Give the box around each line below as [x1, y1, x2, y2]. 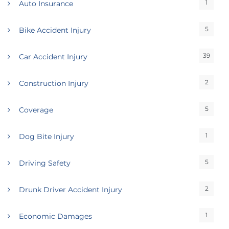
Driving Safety [19, 158, 71, 168]
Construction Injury [19, 79, 88, 88]
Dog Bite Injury [19, 132, 74, 141]
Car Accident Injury [19, 52, 87, 61]
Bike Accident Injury [19, 26, 91, 35]
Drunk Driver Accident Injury [19, 185, 122, 194]
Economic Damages [19, 212, 92, 221]
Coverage [19, 105, 53, 114]
